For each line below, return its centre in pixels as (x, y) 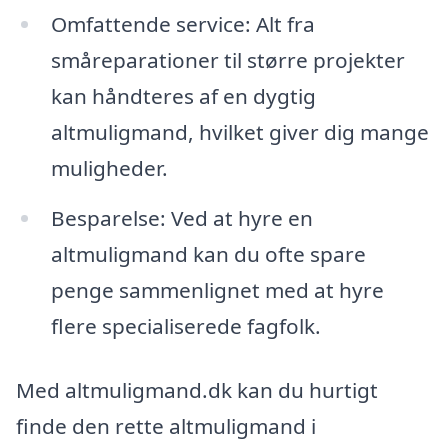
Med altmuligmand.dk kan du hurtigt (197, 389)
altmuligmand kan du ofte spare (208, 254)
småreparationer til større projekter (227, 60)
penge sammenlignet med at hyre (217, 290)
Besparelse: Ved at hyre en (181, 218)
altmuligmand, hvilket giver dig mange (239, 132)
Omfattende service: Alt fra (182, 24)
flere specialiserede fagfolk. (185, 326)
